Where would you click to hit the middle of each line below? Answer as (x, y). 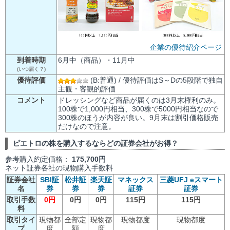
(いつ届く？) (31, 69)
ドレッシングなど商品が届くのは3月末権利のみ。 (139, 100)
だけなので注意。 (87, 126)
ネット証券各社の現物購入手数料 (59, 168)
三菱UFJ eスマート (191, 179)
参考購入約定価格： (39, 159)
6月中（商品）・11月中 (97, 60)
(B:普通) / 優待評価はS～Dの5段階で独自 (156, 80)
